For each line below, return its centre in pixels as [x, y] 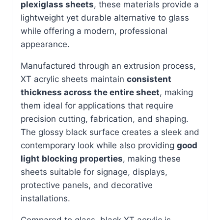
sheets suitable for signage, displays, [94, 172]
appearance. [45, 44]
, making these [152, 158]
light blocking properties [72, 158]
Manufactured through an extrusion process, [108, 66]
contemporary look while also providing [99, 145]
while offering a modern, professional [94, 31]
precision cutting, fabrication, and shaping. [105, 119]
